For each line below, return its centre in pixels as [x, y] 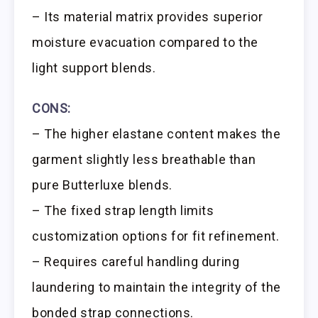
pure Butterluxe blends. [102, 185]
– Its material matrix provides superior [148, 17]
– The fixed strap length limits [123, 211]
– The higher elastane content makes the [157, 134]
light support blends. [94, 68]
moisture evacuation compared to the [146, 43]
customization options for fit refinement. [156, 236]
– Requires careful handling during [136, 262]
